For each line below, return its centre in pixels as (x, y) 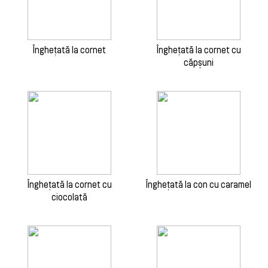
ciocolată (69, 197)
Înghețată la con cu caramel (199, 184)
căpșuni (199, 62)
